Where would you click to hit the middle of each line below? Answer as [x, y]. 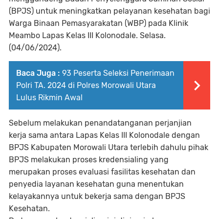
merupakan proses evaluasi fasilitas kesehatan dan [102, 172]
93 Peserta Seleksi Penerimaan [118, 73]
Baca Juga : [38, 73]
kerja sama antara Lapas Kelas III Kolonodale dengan [104, 135]
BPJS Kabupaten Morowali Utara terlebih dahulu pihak [109, 148]
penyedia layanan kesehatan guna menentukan [96, 184]
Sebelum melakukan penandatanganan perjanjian [100, 123]
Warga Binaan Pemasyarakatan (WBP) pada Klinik [99, 23]
